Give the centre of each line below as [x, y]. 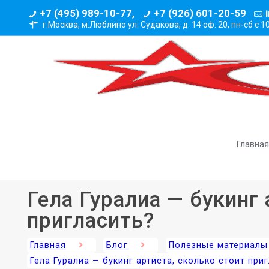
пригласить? [90, 221]
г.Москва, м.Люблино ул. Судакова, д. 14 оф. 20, [137, 25]
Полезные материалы [218, 245]
